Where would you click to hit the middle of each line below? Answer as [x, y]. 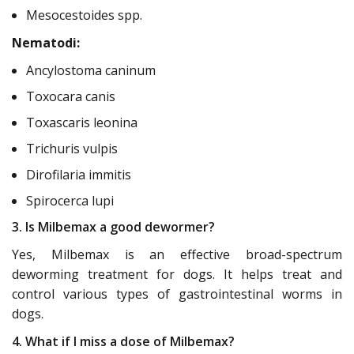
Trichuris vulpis [72, 148]
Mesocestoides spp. [84, 15]
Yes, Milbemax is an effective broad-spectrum [177, 254]
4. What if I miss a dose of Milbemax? [123, 341]
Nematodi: [46, 42]
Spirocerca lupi [70, 200]
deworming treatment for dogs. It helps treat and [177, 274]
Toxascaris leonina [82, 122]
